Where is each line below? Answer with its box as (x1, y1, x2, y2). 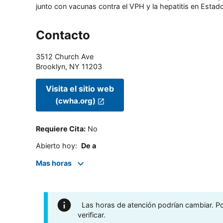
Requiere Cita (36, 124, 84, 133)
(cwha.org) (55, 96, 96, 106)
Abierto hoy (36, 141, 75, 150)
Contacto (36, 27, 90, 42)
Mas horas (36, 158, 72, 167)
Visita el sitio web (46, 84, 114, 94)
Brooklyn (36, 62, 65, 71)
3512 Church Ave (36, 52, 94, 61)
